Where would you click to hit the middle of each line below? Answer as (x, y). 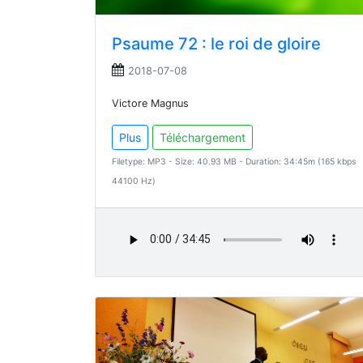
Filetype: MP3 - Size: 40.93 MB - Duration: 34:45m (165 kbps (234, 162)
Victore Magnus (150, 104)
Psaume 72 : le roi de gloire (216, 44)
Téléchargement (203, 138)
